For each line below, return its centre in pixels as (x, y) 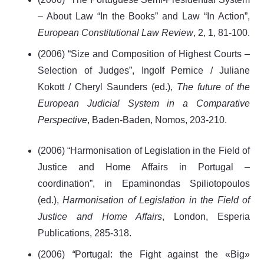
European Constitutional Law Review (115, 32)
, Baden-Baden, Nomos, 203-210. (157, 120)
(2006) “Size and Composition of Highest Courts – (144, 54)
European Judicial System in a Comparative (144, 103)
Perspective (62, 120)
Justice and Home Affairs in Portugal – (144, 167)
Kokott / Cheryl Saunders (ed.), (107, 87)
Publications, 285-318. (85, 233)
